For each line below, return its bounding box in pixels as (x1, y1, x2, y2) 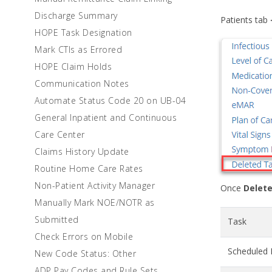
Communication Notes (35, 78, 129, 89)
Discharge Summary (35, 10, 118, 21)
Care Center (35, 129, 85, 140)
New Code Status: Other (35, 248, 136, 259)
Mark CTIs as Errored (35, 44, 122, 55)
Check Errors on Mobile (35, 231, 133, 242)
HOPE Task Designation (35, 27, 132, 38)
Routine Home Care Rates (35, 163, 143, 174)
